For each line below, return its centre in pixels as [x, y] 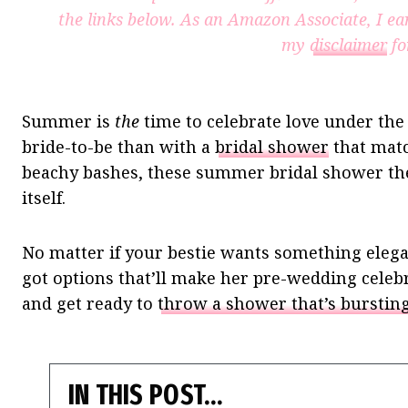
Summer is [68, 122]
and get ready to [90, 304]
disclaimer [349, 45]
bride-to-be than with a [118, 147]
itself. [44, 198]
